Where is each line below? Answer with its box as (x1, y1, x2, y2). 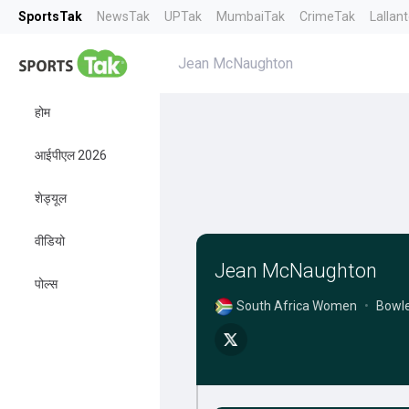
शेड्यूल (35, 191, 67, 205)
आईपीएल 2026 (35, 148, 107, 163)
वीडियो (35, 234, 65, 248)
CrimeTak (299, 9, 355, 24)
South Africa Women (236, 299, 357, 313)
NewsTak (97, 9, 150, 24)
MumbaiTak (216, 9, 285, 24)
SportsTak (18, 9, 82, 24)
